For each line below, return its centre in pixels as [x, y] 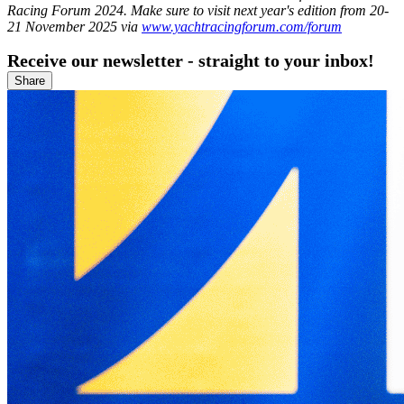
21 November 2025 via [74, 27]
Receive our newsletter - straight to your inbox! [191, 61]
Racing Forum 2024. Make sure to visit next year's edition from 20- [198, 11]
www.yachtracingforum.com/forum [242, 27]
